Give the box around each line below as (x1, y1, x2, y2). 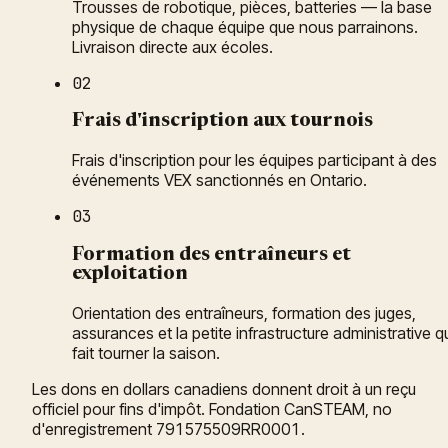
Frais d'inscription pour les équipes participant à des (72, 150, 437, 171)
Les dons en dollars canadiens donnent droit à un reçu (32, 378, 416, 399)
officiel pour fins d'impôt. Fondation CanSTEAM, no (32, 398, 392, 419)
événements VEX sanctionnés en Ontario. (72, 170, 367, 191)
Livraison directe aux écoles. (72, 36, 273, 57)
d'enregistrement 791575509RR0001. (32, 418, 305, 439)
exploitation (72, 264, 188, 284)
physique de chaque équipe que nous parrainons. (72, 16, 418, 37)
